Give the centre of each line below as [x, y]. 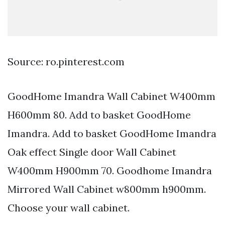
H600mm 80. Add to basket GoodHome [99, 115]
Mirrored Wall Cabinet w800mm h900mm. [107, 189]
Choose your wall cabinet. [69, 207]
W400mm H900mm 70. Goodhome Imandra [110, 170]
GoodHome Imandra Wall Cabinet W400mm [111, 96]
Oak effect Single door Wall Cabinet [92, 152]
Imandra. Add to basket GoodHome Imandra [112, 133]
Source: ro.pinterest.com [66, 61]
